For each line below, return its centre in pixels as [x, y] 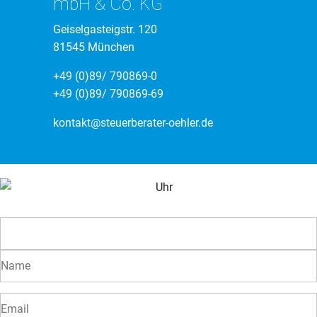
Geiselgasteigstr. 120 [105, 30]
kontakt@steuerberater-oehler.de [133, 123]
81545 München [94, 47]
